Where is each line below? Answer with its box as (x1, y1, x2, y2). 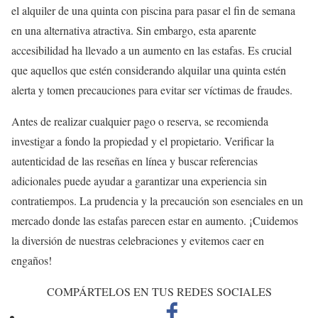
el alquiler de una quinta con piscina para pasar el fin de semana (11, 3, 295, 18)
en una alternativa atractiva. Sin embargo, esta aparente (11, 23, 256, 38)
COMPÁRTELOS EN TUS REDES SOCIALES (46, 284, 272, 300)
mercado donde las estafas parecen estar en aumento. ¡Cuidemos (11, 213, 298, 229)
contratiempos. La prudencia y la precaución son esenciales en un (11, 193, 303, 209)
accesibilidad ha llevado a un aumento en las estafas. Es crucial (11, 43, 292, 58)
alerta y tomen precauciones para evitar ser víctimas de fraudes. (11, 82, 292, 98)
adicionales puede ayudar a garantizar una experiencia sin (11, 173, 267, 189)
